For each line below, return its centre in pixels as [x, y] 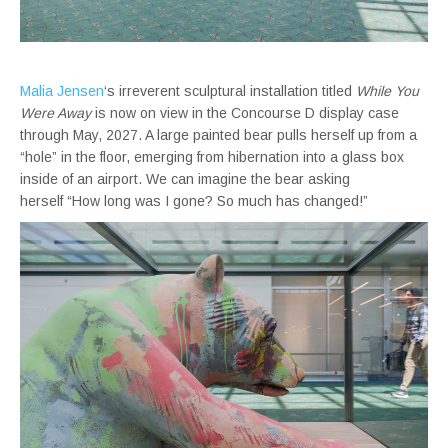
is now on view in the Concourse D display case [245, 112]
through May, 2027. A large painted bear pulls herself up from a [218, 134]
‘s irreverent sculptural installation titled [230, 90]
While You [387, 90]
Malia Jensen [62, 90]
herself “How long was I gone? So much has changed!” [194, 200]
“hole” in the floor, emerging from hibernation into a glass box [212, 156]
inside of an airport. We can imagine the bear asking [185, 178]
